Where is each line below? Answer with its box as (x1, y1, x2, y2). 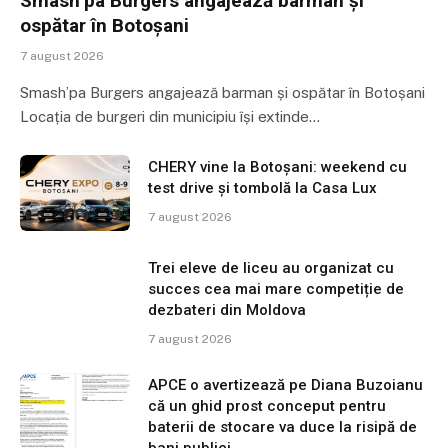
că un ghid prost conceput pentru (148, 396, 386, 415)
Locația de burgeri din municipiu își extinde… (20, 107, 320, 125)
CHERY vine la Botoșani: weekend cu (148, 157, 407, 176)
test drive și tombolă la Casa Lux (148, 178, 377, 197)
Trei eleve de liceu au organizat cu (148, 258, 394, 277)
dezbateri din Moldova (148, 300, 306, 319)
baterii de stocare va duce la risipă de (148, 417, 417, 436)
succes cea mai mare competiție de (148, 279, 404, 298)
